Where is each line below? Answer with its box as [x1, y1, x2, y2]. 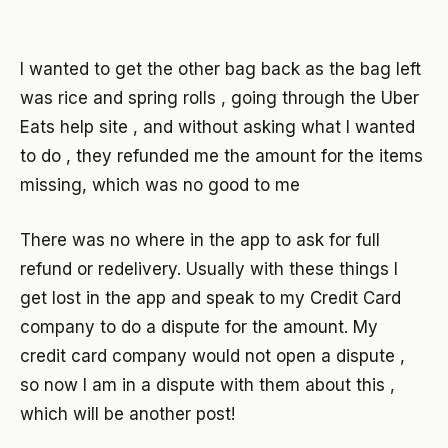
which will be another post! [20, 403, 235, 424]
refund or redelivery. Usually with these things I [20, 258, 398, 279]
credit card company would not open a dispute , [20, 345, 405, 366]
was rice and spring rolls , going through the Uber [20, 88, 419, 108]
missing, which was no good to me [20, 175, 300, 195]
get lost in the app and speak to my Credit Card [20, 287, 401, 308]
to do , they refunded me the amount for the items [20, 146, 423, 166]
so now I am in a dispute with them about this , [20, 374, 395, 395]
